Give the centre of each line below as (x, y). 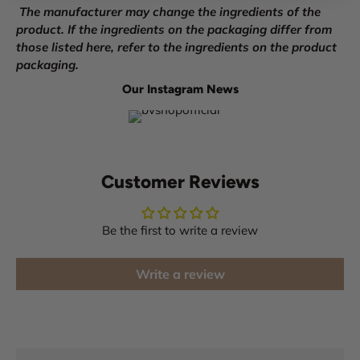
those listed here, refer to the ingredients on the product (176, 47)
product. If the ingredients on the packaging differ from (174, 29)
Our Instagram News (180, 89)
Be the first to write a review (180, 230)
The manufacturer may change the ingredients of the (170, 11)
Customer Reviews (180, 182)
